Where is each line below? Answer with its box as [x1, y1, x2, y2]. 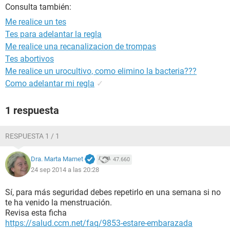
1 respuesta [5, 104, 59, 117]
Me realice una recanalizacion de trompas [5, 42, 156, 51]
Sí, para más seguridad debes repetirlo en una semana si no [5, 187, 221, 197]
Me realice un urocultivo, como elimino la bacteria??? [5, 66, 197, 76]
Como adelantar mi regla [5, 79, 94, 88]
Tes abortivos [5, 54, 54, 64]
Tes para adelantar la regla [5, 29, 102, 39]
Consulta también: [5, 2, 71, 12]
